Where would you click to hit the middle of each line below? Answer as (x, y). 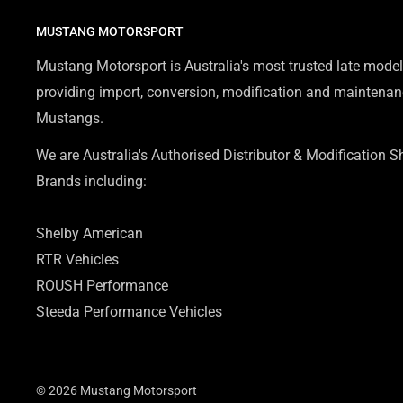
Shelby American (90, 233)
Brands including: (91, 181)
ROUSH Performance (102, 285)
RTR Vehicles (77, 259)
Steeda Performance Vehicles (129, 311)
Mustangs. (70, 119)
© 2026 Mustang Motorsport (116, 390)
